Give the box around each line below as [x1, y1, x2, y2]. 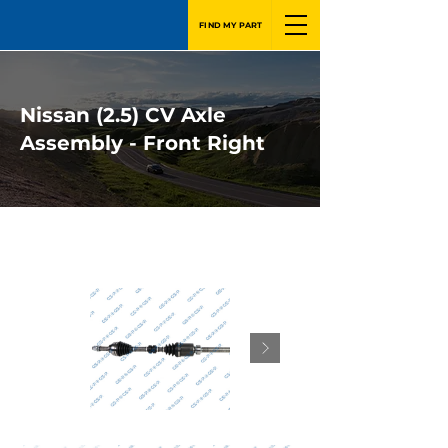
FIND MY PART [199, 20, 263, 30]
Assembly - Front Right [20, 131, 265, 155]
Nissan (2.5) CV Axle [20, 103, 226, 127]
